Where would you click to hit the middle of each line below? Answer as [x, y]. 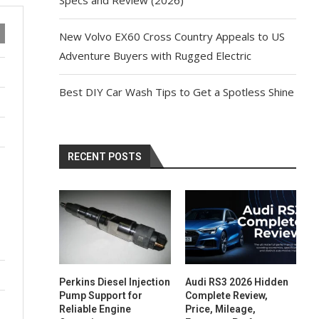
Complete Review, [226, 296]
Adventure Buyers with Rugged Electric [156, 55]
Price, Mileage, [220, 309]
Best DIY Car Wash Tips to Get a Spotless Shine [177, 91]
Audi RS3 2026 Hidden [236, 282]
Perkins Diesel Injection [115, 282]
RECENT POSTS [105, 156]
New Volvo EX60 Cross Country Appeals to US [172, 36]
